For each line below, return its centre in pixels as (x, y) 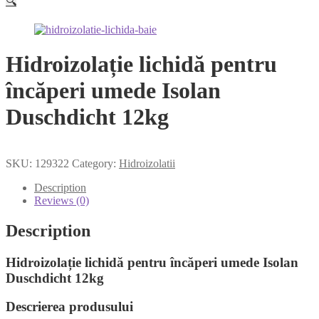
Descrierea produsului (69, 307)
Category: (95, 163)
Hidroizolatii (147, 163)
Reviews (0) (62, 200)
